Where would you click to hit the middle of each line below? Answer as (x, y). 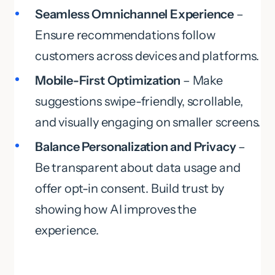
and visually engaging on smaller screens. (148, 122)
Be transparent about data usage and (138, 167)
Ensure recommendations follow (125, 35)
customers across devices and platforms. (147, 56)
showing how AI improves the (116, 209)
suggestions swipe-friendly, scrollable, (139, 101)
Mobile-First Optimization (108, 80)
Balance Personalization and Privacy (136, 146)
